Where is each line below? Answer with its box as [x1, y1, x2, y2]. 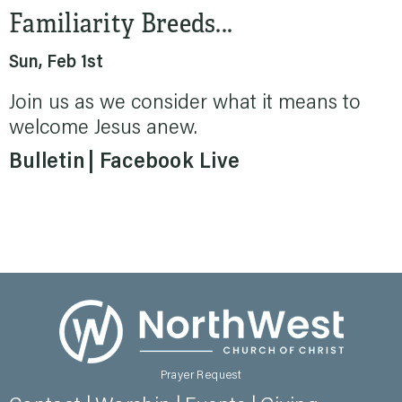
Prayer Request [160, 370, 242, 382]
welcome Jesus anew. [9, 118, 197, 139]
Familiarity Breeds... [9, 2, 233, 40]
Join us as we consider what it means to [9, 92, 361, 114]
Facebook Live [99, 152, 240, 173]
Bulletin [9, 152, 85, 173]
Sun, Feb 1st [9, 54, 103, 72]
